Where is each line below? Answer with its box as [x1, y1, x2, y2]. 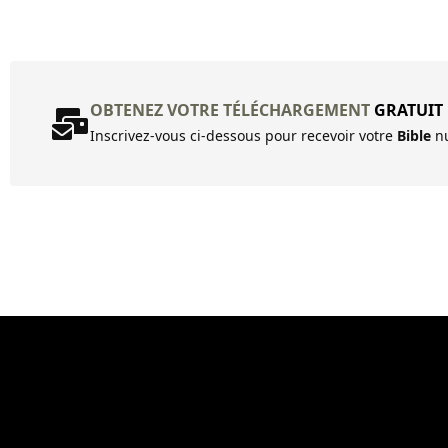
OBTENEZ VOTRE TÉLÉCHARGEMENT [90, 99, 374, 121]
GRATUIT [374, 99, 443, 121]
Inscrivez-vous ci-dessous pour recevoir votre [90, 126, 397, 145]
